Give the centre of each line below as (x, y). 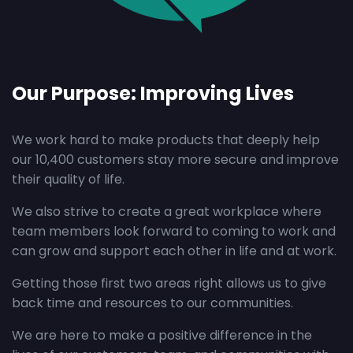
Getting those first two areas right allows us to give (169, 283)
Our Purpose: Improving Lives (153, 93)
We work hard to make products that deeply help (166, 140)
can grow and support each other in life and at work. (174, 251)
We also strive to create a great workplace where (167, 212)
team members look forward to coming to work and (174, 231)
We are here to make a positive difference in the (162, 335)
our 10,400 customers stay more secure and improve (175, 160)
